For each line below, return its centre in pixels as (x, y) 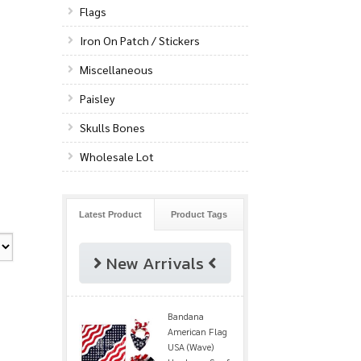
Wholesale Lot (117, 156)
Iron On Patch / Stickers (140, 40)
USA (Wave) (190, 346)
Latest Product (110, 214)
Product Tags (199, 214)
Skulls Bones (113, 127)
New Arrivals (155, 263)
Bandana (185, 315)
